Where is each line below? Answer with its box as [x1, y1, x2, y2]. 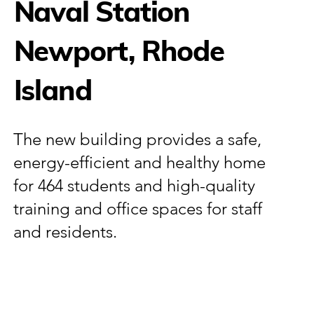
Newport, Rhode [13, 33, 224, 69]
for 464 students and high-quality [13, 175, 256, 196]
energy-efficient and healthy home [13, 152, 266, 173]
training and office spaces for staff [13, 198, 263, 219]
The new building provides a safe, [13, 129, 262, 150]
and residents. [13, 221, 118, 243]
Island [13, 72, 92, 108]
